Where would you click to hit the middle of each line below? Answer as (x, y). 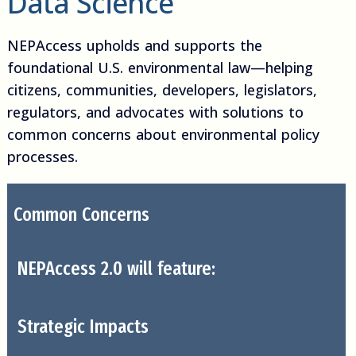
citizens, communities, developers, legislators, (162, 90)
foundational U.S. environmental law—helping (160, 68)
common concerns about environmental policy (163, 135)
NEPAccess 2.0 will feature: (116, 269)
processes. (42, 157)
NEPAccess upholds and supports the (134, 46)
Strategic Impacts (83, 327)
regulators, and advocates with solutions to (155, 112)
